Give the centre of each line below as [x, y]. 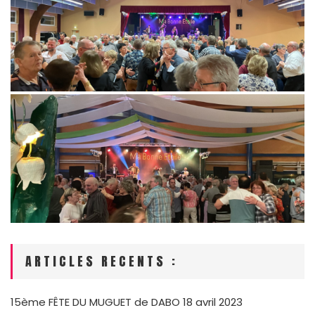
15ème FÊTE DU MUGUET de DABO [95, 302]
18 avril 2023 [213, 302]
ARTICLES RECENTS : [102, 262]
